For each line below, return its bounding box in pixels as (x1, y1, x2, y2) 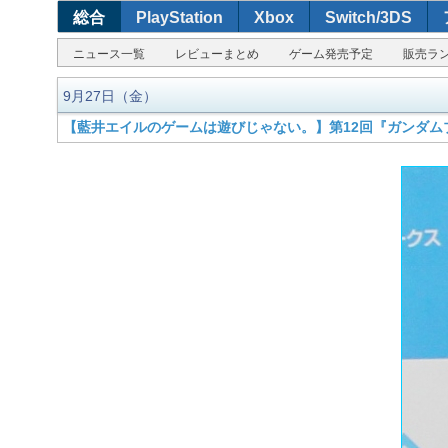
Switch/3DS (325, 9, 412, 26)
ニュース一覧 (73, 47, 145, 61)
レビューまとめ (175, 47, 259, 61)
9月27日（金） (63, 88, 157, 104)
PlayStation (136, 9, 223, 26)
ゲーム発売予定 (289, 47, 373, 61)
